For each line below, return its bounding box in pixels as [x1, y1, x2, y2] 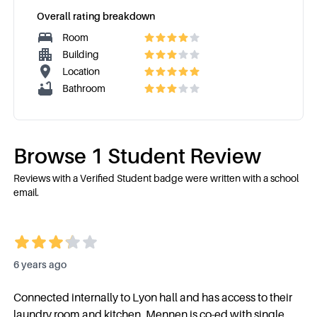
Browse [13, 143, 91, 168]
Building [62, 48, 100, 60]
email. [13, 186, 39, 198]
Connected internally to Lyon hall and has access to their [13, 290, 292, 304]
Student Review [103, 143, 261, 168]
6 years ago [13, 258, 67, 270]
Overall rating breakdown [36, 10, 155, 22]
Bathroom [62, 82, 106, 94]
